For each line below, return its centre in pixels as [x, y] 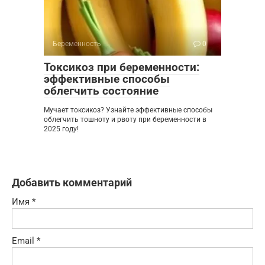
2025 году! [61, 129]
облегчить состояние [101, 91]
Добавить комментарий [72, 183]
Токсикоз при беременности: [122, 67]
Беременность [77, 44]
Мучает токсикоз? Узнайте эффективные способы [128, 110]
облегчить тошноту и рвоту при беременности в [125, 120]
